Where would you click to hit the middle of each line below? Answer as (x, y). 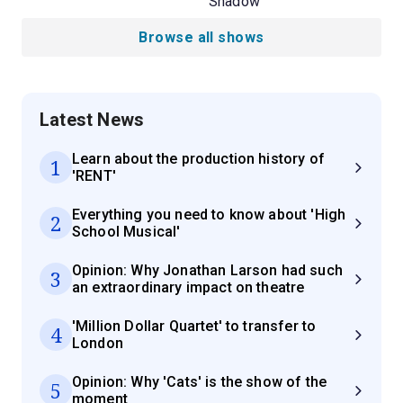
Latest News (92, 120)
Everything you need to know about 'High (209, 215)
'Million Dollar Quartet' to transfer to (194, 326)
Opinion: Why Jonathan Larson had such (207, 270)
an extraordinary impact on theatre (188, 287)
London (98, 343)
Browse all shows (201, 37)
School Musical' (126, 232)
